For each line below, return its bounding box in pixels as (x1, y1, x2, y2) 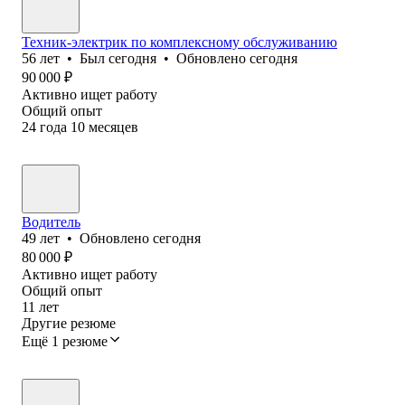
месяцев (89, 118, 138, 135)
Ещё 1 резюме (22, 333, 108, 349)
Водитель (22, 213, 80, 230)
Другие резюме (22, 315, 116, 331)
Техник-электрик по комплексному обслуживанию (22, 33, 337, 50)
